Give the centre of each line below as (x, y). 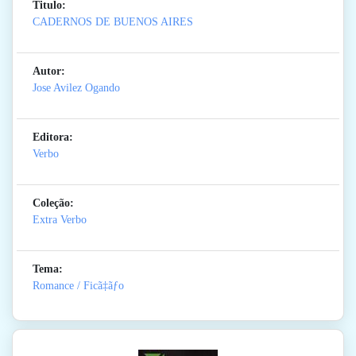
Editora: (53, 137)
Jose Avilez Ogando (76, 88)
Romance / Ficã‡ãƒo (78, 286)
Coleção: (53, 203)
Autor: (49, 72)
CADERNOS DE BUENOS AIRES (113, 22)
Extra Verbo (60, 220)
